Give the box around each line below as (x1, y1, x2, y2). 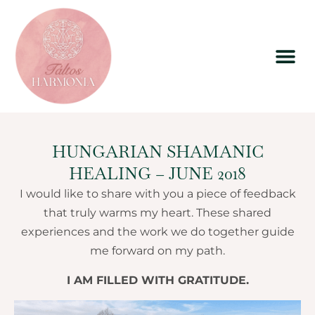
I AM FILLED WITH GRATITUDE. (66, 274, 249, 287)
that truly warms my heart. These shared (44, 206, 271, 219)
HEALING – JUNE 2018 (69, 162, 246, 184)
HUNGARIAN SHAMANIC (51, 141, 264, 162)
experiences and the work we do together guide (20, 225, 295, 238)
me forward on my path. (90, 244, 225, 257)
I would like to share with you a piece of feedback (19, 187, 296, 200)
